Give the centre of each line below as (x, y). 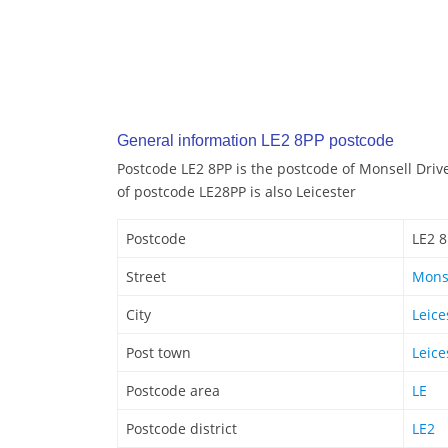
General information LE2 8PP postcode (255, 141)
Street (146, 277)
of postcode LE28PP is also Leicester (236, 192)
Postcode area (173, 391)
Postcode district (181, 429)
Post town (158, 353)
